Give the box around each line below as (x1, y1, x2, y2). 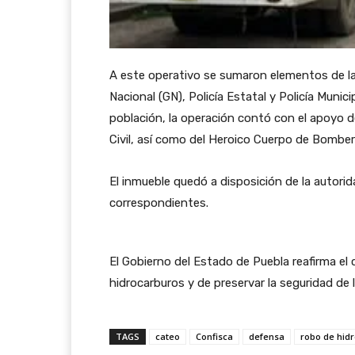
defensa (249, 330, 284, 342)
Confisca (196, 330, 233, 342)
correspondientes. (109, 196, 208, 210)
